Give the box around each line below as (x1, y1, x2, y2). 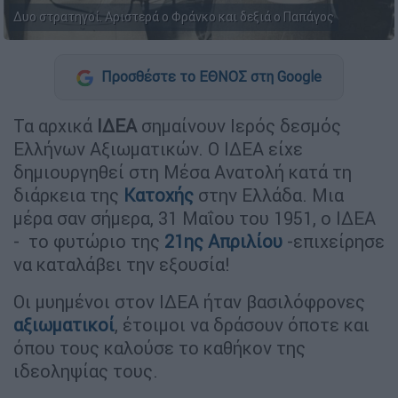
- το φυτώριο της (13, 229, 164, 252)
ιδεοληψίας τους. (13, 359, 158, 382)
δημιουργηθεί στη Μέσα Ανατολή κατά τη (13, 160, 352, 183)
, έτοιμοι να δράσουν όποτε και (115, 313, 370, 336)
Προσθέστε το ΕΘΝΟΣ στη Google (98, 68, 322, 86)
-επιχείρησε (283, 229, 385, 252)
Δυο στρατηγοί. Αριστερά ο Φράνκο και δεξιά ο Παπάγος (13, 9, 334, 26)
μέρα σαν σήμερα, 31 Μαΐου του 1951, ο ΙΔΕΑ (13, 206, 376, 229)
